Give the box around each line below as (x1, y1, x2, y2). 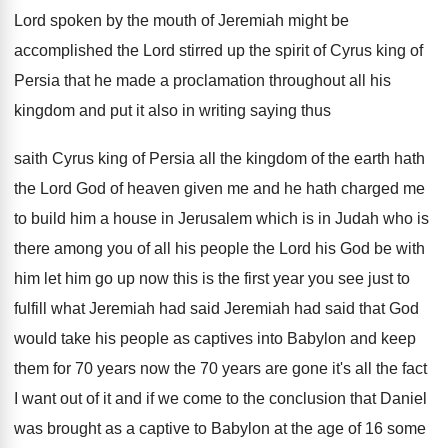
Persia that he (14, 72, 112, 89)
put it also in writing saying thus (110, 102, 331, 119)
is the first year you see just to (202, 270, 410, 287)
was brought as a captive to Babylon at (14, 420, 287, 437)
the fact (376, 360, 427, 377)
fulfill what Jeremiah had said (14, 300, 220, 317)
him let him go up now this (14, 270, 198, 287)
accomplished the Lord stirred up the (14, 42, 271, 59)
